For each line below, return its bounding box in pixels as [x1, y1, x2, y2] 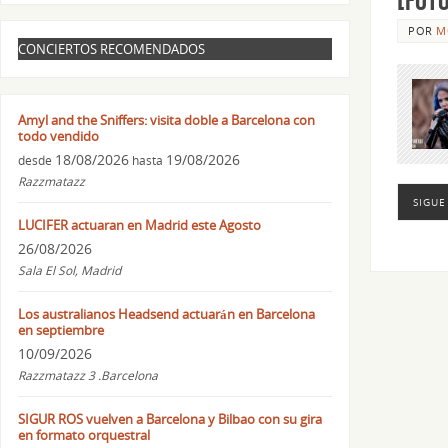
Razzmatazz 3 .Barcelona [17, 366, 158, 384]
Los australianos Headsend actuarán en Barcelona [17, 304, 315, 323]
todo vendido [17, 126, 99, 145]
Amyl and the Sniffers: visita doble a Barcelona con [17, 110, 315, 129]
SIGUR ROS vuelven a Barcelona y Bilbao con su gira [17, 409, 322, 428]
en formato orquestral [17, 425, 150, 444]
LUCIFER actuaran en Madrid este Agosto [17, 215, 261, 234]
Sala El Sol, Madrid [17, 261, 121, 279]
